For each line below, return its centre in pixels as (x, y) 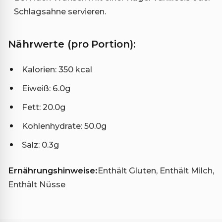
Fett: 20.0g (44, 107)
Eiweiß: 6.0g (46, 88)
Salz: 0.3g (41, 145)
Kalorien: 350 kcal (57, 70)
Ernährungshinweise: (53, 171)
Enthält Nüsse (37, 185)
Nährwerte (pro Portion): (72, 44)
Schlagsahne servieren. (60, 12)
